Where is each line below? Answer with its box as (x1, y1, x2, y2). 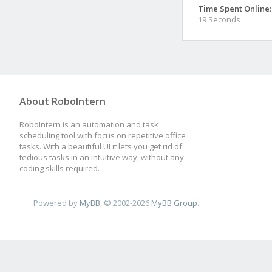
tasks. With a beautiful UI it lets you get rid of (19, 141, 182, 152)
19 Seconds (198, 14, 240, 25)
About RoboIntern (19, 95, 106, 108)
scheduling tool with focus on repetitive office (19, 130, 186, 141)
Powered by (33, 197, 80, 208)
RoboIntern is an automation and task (19, 119, 158, 130)
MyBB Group (151, 197, 198, 208)
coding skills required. (19, 163, 100, 174)
